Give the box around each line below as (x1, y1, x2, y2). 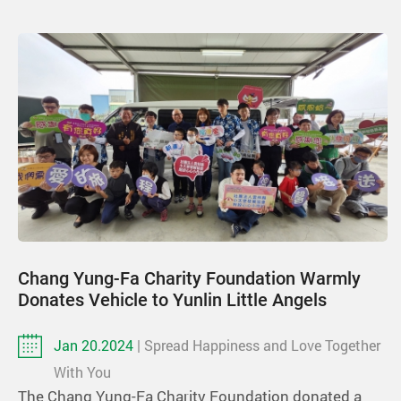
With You (54, 362, 111, 381)
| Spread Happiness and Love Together (137, 335, 380, 354)
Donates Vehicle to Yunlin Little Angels (18, 288, 327, 311)
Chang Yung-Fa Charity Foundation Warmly (18, 267, 361, 289)
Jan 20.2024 (54, 335, 137, 354)
